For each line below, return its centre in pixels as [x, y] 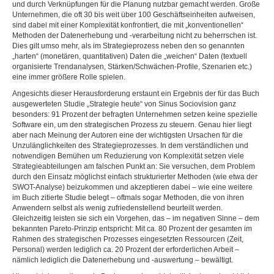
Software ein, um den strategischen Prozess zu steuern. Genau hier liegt [132, 125]
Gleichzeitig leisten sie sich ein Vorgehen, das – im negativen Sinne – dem [136, 218]
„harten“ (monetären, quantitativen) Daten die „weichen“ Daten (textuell [130, 56]
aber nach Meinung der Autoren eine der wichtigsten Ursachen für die [128, 135]
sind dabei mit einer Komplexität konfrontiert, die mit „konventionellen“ [128, 25]
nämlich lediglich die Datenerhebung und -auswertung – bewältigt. [123, 260]
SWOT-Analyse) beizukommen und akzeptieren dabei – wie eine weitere [132, 187]
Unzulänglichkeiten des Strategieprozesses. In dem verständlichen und [130, 146]
